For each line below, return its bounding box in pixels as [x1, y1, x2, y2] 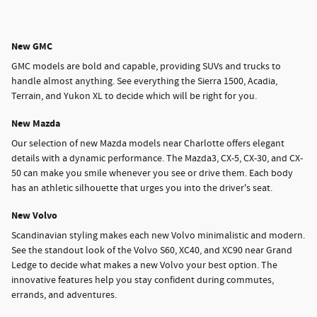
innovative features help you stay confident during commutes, [11, 274, 274, 287]
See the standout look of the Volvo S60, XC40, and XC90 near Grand [11, 244, 292, 258]
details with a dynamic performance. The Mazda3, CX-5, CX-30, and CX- [11, 152, 303, 166]
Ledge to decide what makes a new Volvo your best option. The [11, 259, 277, 272]
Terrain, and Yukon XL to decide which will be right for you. [11, 90, 257, 103]
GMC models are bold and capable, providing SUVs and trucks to [11, 60, 281, 74]
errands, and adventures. [11, 289, 117, 302]
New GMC [11, 39, 52, 53]
